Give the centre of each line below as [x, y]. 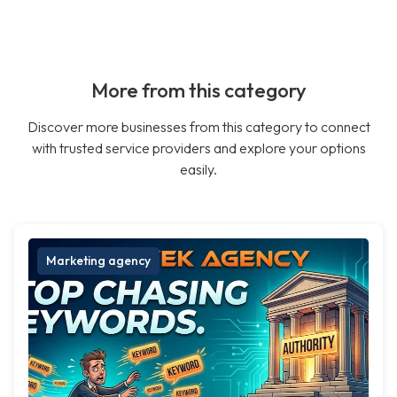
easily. [198, 170]
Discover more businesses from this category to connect [198, 127]
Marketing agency [98, 261]
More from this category [198, 91]
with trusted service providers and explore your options [198, 148]
